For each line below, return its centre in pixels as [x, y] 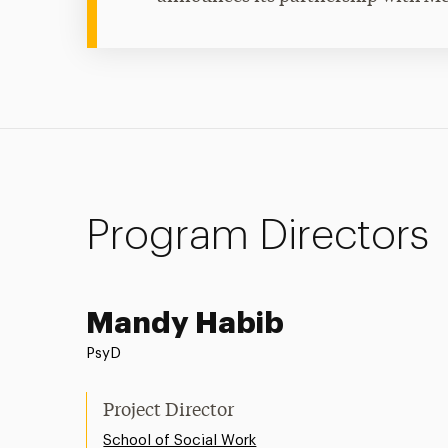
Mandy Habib [185, 323]
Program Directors [258, 236]
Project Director [169, 411]
